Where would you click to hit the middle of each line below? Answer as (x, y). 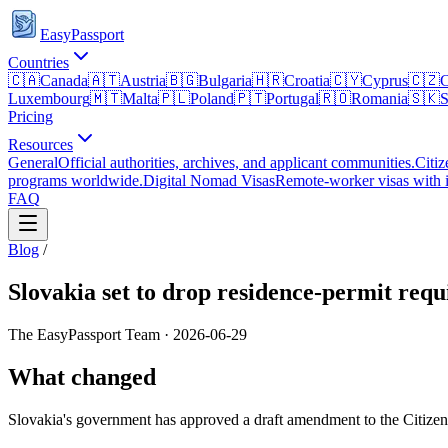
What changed (82, 376)
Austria (143, 80)
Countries (38, 62)
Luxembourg (49, 98)
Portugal (292, 98)
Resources (40, 144)
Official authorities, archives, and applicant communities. (236, 162)
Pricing (30, 116)
